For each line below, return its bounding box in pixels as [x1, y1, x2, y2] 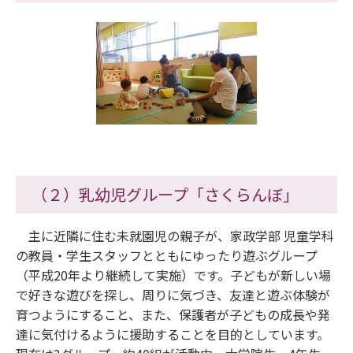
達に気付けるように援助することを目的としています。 [16, 324, 329, 344]
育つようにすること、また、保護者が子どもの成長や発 [16, 304, 330, 324]
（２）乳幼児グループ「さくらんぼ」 [32, 182, 299, 206]
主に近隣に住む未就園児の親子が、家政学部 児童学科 [16, 225, 334, 245]
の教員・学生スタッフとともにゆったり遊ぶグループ [16, 245, 318, 265]
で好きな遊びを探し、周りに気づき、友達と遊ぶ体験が [16, 284, 330, 304]
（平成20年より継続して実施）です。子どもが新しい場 [16, 265, 331, 284]
